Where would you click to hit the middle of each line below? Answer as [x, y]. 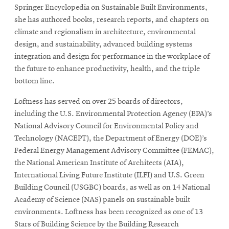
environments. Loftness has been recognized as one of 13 [109, 212]
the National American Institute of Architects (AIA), [99, 163]
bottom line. [35, 81]
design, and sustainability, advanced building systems [104, 44]
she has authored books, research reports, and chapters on [112, 20]
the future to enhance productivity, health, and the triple [107, 69]
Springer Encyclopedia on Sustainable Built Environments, [111, 7]
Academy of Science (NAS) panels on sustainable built [102, 200]
